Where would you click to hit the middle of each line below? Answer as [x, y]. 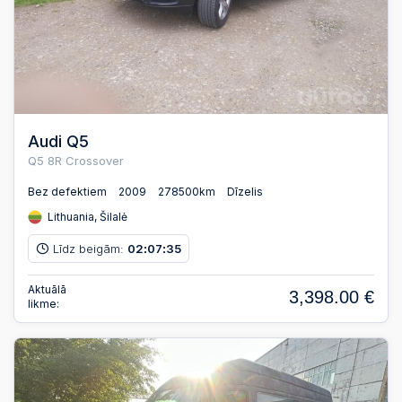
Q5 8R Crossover [76, 160]
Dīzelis [245, 192]
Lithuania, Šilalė [86, 217]
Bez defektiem [67, 192]
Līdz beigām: [90, 248]
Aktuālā [47, 290]
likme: [44, 304]
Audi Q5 [58, 141]
